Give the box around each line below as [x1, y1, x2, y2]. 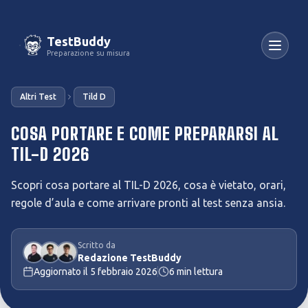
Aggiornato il [34, 266, 90, 277]
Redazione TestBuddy [78, 252, 181, 263]
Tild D [82, 92, 106, 101]
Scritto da [78, 241, 115, 250]
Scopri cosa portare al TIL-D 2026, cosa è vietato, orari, [11, 179, 286, 191]
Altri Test [20, 92, 56, 101]
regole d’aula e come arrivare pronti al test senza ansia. [11, 197, 285, 209]
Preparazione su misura [47, 48, 130, 57]
